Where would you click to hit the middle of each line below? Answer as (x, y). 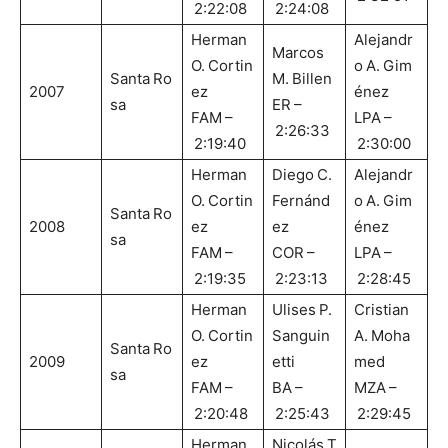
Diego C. (303, 175)
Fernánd (301, 201)
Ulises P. (303, 310)
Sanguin (301, 336)
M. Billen (302, 79)
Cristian (383, 310)
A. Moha (382, 336)
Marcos (299, 53)
